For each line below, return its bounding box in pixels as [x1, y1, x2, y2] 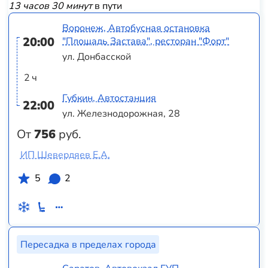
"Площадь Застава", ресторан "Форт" [62, 34, 230, 48]
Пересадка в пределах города [20, 237, 156, 251]
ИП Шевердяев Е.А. [20, 148, 110, 162]
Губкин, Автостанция [62, 91, 157, 105]
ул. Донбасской [62, 50, 132, 64]
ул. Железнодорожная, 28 [62, 107, 181, 120]
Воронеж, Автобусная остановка [62, 21, 211, 35]
